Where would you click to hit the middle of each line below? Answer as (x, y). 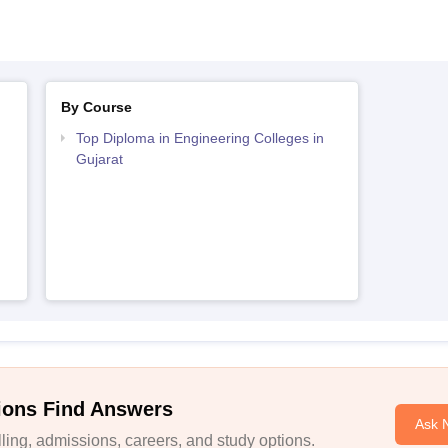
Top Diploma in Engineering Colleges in (199, 138)
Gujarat (99, 159)
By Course (96, 107)
